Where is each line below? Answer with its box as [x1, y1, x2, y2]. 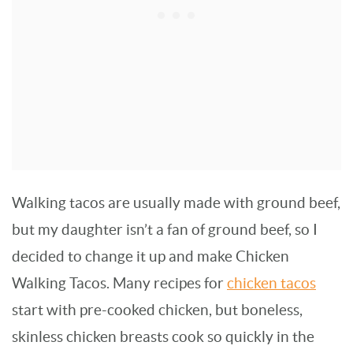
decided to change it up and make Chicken [12, 248, 289, 266]
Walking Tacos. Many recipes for [12, 275, 227, 292]
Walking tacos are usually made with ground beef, [12, 195, 340, 212]
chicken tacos [227, 275, 316, 292]
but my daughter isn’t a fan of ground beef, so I [12, 221, 318, 239]
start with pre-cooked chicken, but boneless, [12, 302, 303, 319]
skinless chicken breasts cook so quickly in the [12, 329, 314, 346]
